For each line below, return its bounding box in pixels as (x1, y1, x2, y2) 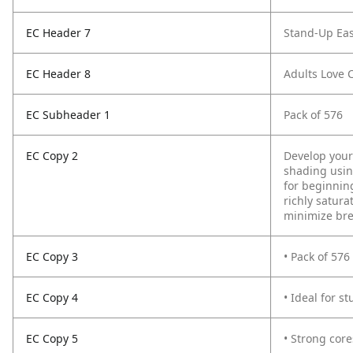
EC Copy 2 (26, 148, 78, 163)
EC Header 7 (26, 25, 91, 40)
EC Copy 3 (26, 249, 78, 264)
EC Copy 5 (26, 331, 78, 346)
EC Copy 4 (26, 290, 78, 305)
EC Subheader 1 (26, 107, 110, 122)
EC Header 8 (26, 66, 91, 81)
